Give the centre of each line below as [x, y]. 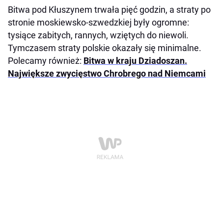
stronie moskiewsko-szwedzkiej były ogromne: [98, 23]
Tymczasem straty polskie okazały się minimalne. [105, 48]
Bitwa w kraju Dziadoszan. [135, 61]
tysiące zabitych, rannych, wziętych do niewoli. [98, 35]
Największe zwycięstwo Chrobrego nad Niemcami [107, 74]
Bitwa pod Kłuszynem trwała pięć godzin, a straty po [109, 10]
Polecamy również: [46, 61]
